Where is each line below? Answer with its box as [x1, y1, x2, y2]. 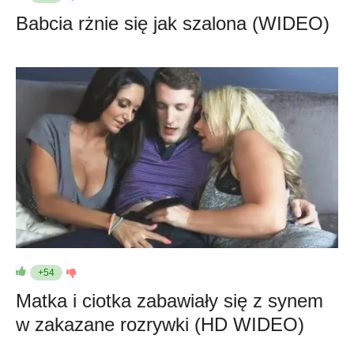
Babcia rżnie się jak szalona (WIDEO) [16, 12, 330, 34]
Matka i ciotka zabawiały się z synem [16, 290, 323, 311]
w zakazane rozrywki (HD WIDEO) [16, 314, 304, 335]
